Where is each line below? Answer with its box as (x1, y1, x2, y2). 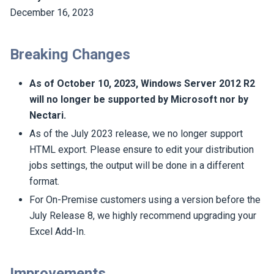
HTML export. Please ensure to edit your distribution (29, 144, 254, 156)
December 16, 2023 (10, 7, 94, 19)
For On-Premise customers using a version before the (29, 194, 261, 206)
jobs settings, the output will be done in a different (29, 160, 244, 172)
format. (29, 176, 59, 188)
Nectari (29, 109, 64, 122)
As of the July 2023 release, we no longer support (29, 128, 243, 140)
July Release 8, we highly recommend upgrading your (29, 210, 256, 222)
